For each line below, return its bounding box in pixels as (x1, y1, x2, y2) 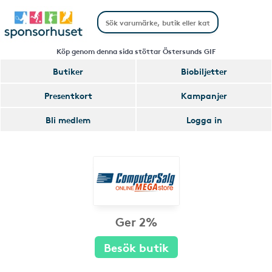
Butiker (53, 65, 83, 77)
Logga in (186, 114, 222, 126)
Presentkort (44, 89, 92, 101)
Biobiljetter (181, 65, 227, 77)
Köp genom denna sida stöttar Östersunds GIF (56, 46, 216, 56)
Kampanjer (181, 89, 227, 101)
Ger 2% (115, 212, 157, 229)
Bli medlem (46, 114, 90, 126)
